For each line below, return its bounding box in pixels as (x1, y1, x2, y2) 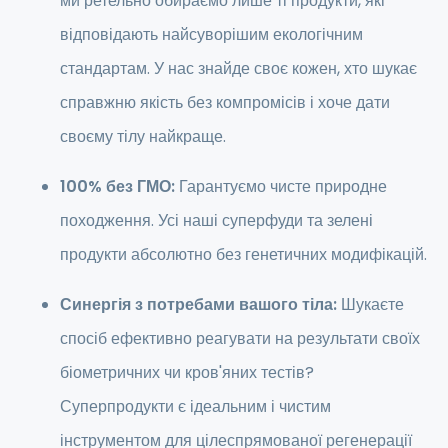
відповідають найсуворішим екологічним (60, 23, 363, 47)
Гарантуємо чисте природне (175, 175, 387, 199)
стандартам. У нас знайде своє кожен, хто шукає (60, 57, 417, 81)
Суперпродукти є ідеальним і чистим (60, 395, 331, 419)
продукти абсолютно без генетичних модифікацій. (60, 243, 427, 267)
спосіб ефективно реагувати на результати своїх (60, 327, 420, 351)
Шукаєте (337, 293, 404, 317)
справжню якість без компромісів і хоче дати (60, 91, 390, 115)
